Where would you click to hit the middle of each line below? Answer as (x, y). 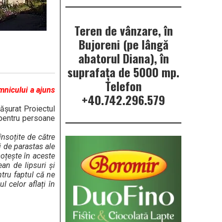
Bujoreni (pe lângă (123, 44)
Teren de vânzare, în (123, 30)
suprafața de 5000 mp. (123, 72)
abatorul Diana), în (123, 58)
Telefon (123, 86)
